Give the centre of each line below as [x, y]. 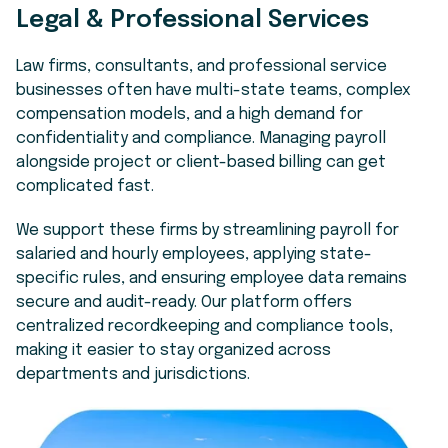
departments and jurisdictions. [133, 374]
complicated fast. [85, 186]
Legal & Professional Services [192, 20]
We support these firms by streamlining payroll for [207, 230]
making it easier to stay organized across [173, 350]
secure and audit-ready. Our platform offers [184, 302]
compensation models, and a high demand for [189, 114]
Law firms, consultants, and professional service [201, 66]
